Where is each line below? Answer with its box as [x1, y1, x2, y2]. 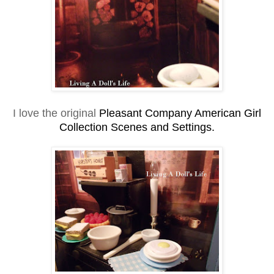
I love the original [13, 106, 99, 119]
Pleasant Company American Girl [99, 106, 261, 119]
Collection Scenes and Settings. [59, 120, 215, 133]
